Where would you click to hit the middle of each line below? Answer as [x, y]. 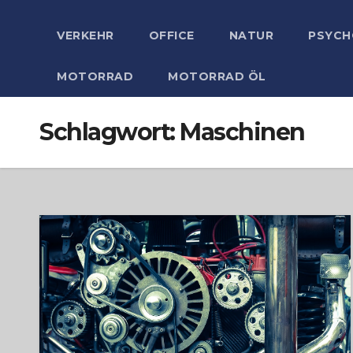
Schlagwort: [110, 132]
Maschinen [242, 132]
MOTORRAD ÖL [217, 76]
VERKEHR [85, 35]
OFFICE [171, 35]
